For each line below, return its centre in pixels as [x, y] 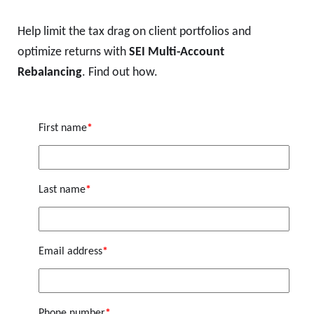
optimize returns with [73, 53]
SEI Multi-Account [177, 53]
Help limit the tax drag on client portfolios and [134, 32]
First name [63, 129]
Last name [62, 190]
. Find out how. [120, 73]
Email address [70, 252]
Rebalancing [50, 73]
